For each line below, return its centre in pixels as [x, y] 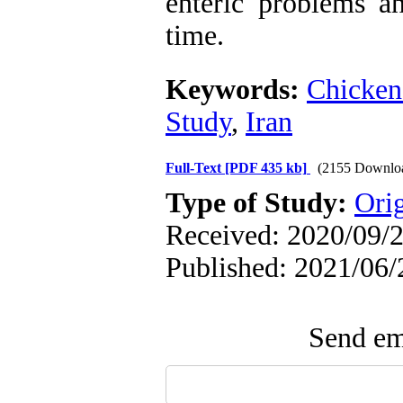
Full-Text [195, 168]
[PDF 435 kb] [266, 168]
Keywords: [236, 90]
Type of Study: [260, 203]
